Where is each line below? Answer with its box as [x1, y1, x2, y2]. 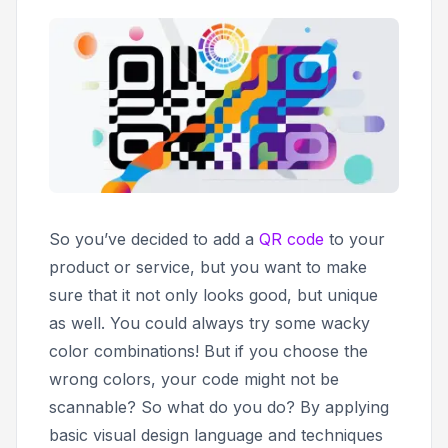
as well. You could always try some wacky [49, 312, 370, 333]
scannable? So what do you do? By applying [49, 396, 389, 417]
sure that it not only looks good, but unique [49, 284, 378, 305]
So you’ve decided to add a [49, 228, 259, 249]
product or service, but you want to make [49, 256, 367, 277]
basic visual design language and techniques [49, 424, 383, 445]
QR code [259, 228, 324, 249]
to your [324, 228, 385, 249]
